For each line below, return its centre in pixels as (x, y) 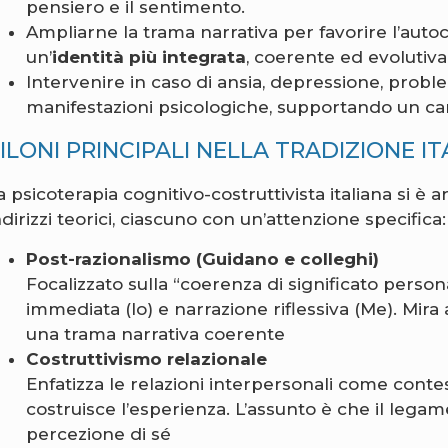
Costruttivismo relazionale (147, 358)
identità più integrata (149, 57)
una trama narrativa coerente (156, 333)
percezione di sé (101, 433)
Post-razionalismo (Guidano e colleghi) (203, 258)
